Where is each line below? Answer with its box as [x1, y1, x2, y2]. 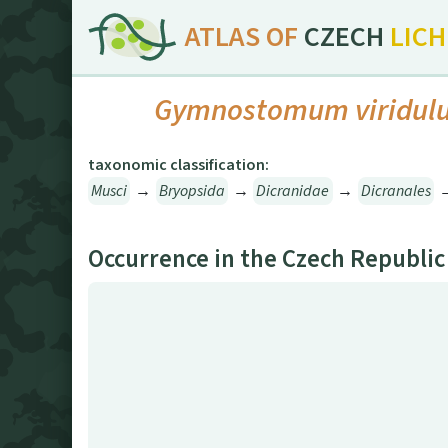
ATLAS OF [185, 16, 299, 57]
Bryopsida [158, 180, 225, 203]
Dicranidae [256, 180, 330, 203]
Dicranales [360, 180, 431, 203]
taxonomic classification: [88, 154, 269, 177]
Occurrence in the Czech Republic [88, 242, 445, 278]
